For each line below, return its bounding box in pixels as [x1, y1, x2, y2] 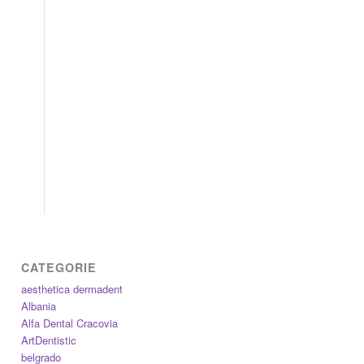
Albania [21, 297, 57, 314]
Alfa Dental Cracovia [21, 314, 119, 331]
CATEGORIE [21, 258, 97, 275]
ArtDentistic [21, 331, 77, 348]
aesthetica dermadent [21, 280, 123, 297]
